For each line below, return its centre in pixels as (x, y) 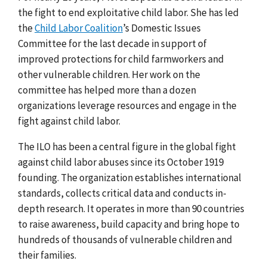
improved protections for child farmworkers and (121, 59)
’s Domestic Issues (162, 28)
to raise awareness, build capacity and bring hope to (129, 224)
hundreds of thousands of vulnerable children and (125, 239)
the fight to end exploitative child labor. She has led (128, 12)
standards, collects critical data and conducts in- (122, 193)
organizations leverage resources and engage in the (127, 105)
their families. (47, 255)
